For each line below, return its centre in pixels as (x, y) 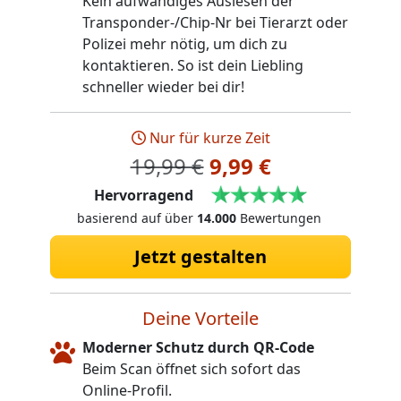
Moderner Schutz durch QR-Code (198, 348)
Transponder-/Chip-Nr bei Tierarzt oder (215, 22)
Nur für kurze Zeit (209, 137)
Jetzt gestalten (200, 257)
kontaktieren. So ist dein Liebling (193, 65)
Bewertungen (278, 218)
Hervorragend (144, 195)
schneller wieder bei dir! (163, 86)
